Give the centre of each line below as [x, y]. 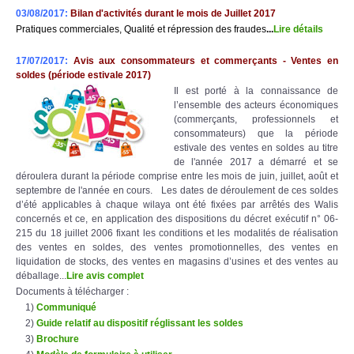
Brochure [58, 339]
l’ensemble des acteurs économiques [256, 105]
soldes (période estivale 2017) [83, 75]
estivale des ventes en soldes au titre [256, 147]
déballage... [41, 275]
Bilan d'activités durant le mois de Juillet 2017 [173, 13]
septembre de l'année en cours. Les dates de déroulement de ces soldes [177, 190]
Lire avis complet [105, 275]
